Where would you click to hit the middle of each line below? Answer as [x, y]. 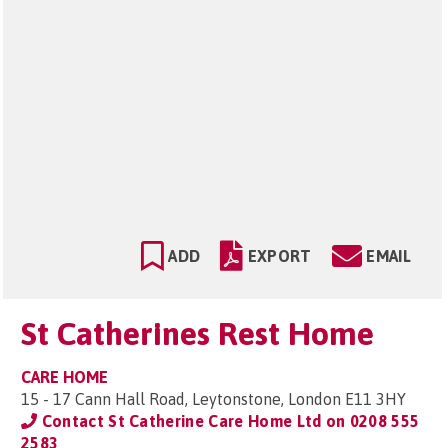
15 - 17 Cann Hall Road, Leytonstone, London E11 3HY [213, 399]
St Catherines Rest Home [197, 333]
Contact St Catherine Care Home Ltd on [193, 421]
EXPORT [279, 256]
